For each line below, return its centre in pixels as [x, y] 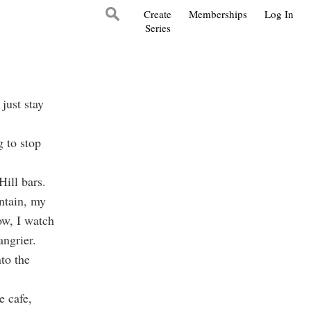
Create [158, 14]
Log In [279, 14]
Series [158, 28]
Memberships [218, 14]
